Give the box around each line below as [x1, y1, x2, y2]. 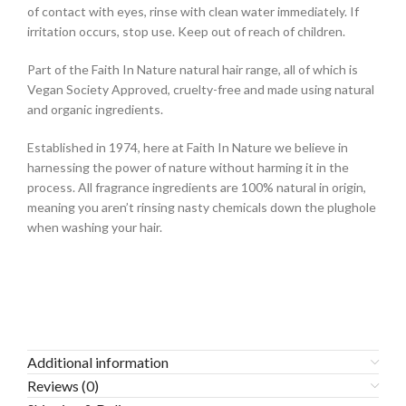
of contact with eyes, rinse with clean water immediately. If [27, 4, 359, 20]
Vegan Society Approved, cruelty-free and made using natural [27, 82, 374, 98]
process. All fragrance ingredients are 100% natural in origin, [27, 179, 366, 196]
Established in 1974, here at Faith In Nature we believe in [27, 140, 348, 156]
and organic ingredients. [27, 101, 163, 118]
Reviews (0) [27, 377, 99, 395]
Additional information [27, 353, 169, 372]
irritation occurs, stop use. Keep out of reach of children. [27, 24, 345, 40]
